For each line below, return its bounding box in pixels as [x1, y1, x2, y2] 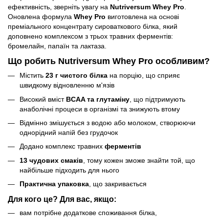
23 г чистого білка [45, 71, 108, 80]
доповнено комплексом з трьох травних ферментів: [8, 32, 173, 40]
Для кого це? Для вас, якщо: [8, 194, 116, 203]
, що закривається [89, 180, 147, 188]
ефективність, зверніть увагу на [8, 2, 110, 11]
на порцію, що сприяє [108, 71, 180, 80]
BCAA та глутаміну [66, 95, 130, 103]
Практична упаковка [20, 180, 89, 188]
